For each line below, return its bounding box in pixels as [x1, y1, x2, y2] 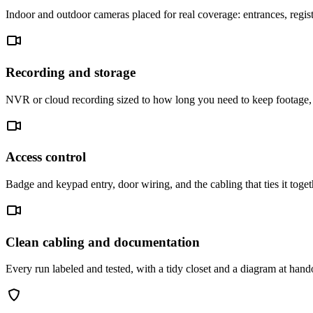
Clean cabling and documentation [6, 234, 200, 249]
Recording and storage [6, 64, 136, 80]
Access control [6, 150, 86, 165]
